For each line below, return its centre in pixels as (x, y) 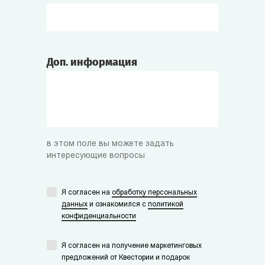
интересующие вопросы (96, 156)
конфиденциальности (99, 216)
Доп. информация (92, 62)
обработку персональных (154, 193)
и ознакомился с (118, 204)
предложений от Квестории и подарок (126, 258)
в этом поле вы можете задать (110, 144)
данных (75, 204)
